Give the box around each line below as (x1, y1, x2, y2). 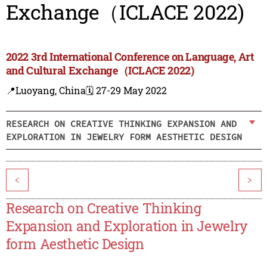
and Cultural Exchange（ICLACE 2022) (5, 63, 194, 78)
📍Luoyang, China (5, 84, 86, 97)
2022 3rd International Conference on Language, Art (5, 49, 254, 64)
